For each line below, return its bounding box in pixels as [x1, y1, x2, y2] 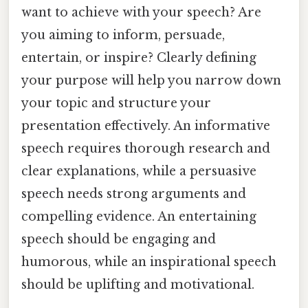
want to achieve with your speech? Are [21, 5, 261, 21]
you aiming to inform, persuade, [21, 27, 225, 43]
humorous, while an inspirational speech [21, 254, 276, 270]
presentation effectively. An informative [21, 118, 270, 134]
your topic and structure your [21, 96, 211, 111]
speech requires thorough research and [21, 141, 270, 157]
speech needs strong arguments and [21, 186, 246, 202]
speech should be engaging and [21, 232, 216, 247]
